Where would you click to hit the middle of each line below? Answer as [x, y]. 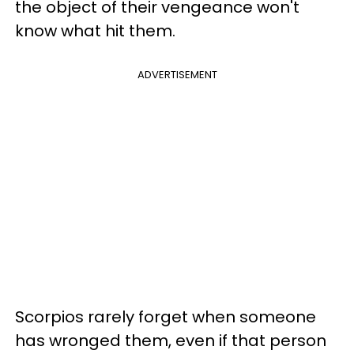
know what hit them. [95, 30]
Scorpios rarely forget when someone [166, 316]
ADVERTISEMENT [177, 74]
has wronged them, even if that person [171, 340]
